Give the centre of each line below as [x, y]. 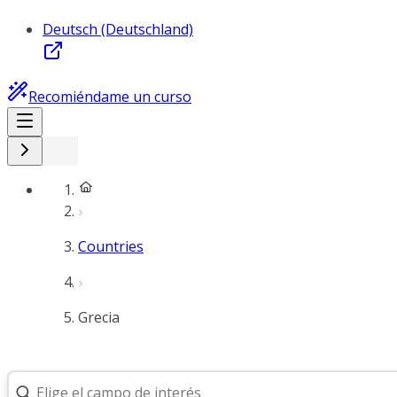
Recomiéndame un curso [110, 97]
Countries [111, 246]
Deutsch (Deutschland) [118, 29]
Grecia [99, 317]
